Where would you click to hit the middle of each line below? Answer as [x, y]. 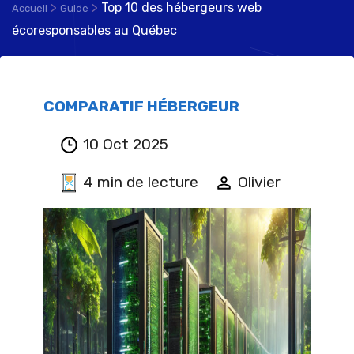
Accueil [30, 9]
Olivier [259, 183]
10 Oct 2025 [126, 145]
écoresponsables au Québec [94, 31]
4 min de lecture [141, 183]
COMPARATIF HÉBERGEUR [141, 107]
